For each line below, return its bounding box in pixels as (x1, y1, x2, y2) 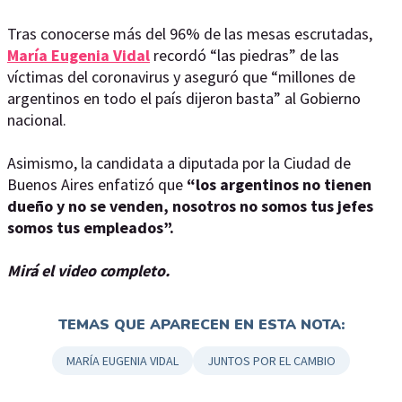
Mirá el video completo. (7, 260, 170, 281)
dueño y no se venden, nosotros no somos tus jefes (7, 196, 373, 216)
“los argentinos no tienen (187, 174, 371, 195)
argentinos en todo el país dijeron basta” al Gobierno (7, 88, 361, 109)
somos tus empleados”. (7, 217, 174, 238)
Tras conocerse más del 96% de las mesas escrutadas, (7, 23, 372, 44)
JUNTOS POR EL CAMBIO (207, 353, 336, 369)
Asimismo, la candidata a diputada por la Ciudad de (7, 153, 351, 173)
